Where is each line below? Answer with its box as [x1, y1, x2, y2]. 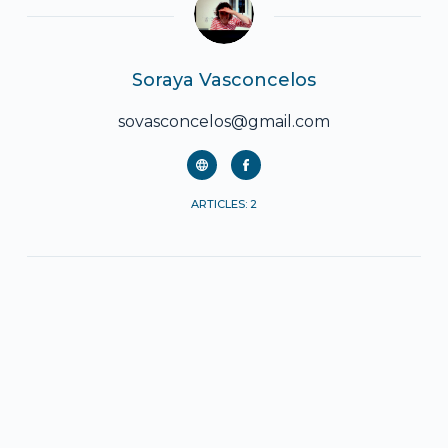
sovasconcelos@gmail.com [117, 112, 330, 132]
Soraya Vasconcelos [131, 69, 316, 92]
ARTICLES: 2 [190, 197, 257, 212]
